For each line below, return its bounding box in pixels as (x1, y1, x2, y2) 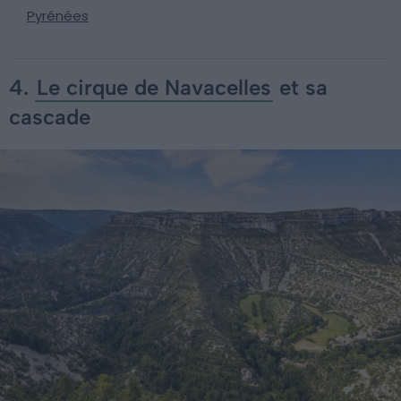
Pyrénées (27, 5, 89, 25)
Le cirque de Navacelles (37, 73, 271, 100)
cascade (9, 103, 90, 130)
